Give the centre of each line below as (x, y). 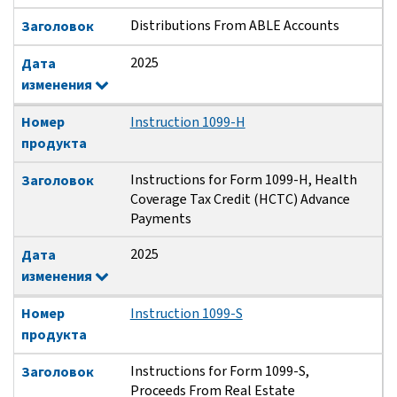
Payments (160, 219)
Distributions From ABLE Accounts (234, 26)
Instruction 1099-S (186, 314)
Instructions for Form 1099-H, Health (243, 180)
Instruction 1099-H (187, 122)
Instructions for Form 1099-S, (219, 371)
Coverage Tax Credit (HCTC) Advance (240, 199)
